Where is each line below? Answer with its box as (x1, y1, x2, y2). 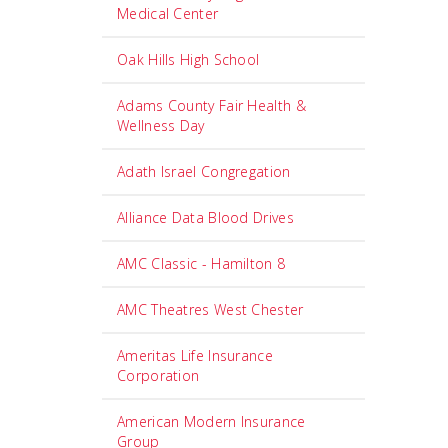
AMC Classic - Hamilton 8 (117, 254, 286, 273)
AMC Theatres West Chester (117, 300, 304, 319)
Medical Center (117, 4, 219, 23)
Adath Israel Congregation (117, 162, 291, 181)
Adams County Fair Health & (117, 96, 306, 115)
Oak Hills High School (117, 50, 260, 69)
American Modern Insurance (117, 412, 306, 431)
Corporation (117, 366, 200, 385)
